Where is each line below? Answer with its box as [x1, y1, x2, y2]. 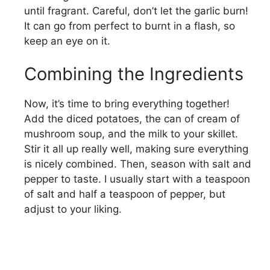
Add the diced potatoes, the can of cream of [24, 113, 240, 125]
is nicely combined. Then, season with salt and [24, 158, 251, 170]
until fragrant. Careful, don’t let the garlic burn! [24, 4, 248, 17]
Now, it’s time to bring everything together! [24, 98, 230, 110]
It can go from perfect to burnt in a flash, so [24, 19, 235, 32]
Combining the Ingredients [24, 63, 243, 84]
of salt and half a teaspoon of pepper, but [24, 188, 225, 200]
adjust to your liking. [24, 203, 122, 215]
